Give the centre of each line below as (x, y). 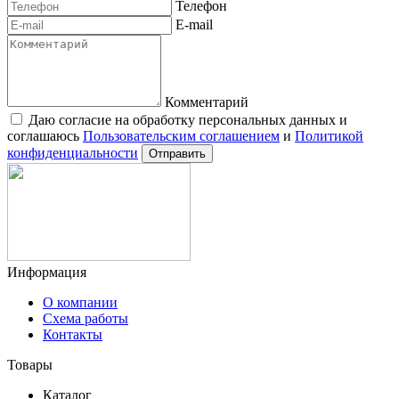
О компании (80, 302)
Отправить (177, 153)
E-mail (194, 24)
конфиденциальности (73, 152)
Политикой (329, 135)
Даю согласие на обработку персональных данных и (188, 119)
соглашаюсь (45, 135)
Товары (30, 364)
